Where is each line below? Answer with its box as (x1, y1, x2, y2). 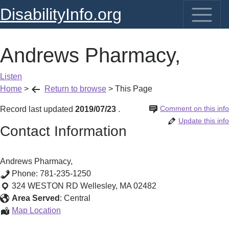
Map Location (12, 206, 61, 215)
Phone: (12, 169, 40, 178)
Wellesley (80, 181, 116, 190)
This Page (115, 84, 152, 93)
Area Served (12, 194, 60, 202)
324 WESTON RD (12, 181, 78, 190)
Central (64, 194, 90, 202)
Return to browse (44, 84, 106, 93)
